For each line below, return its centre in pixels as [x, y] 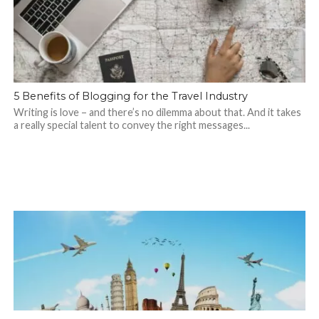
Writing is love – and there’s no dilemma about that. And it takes [157, 112]
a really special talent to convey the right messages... [131, 125]
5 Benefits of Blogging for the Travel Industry [130, 96]
